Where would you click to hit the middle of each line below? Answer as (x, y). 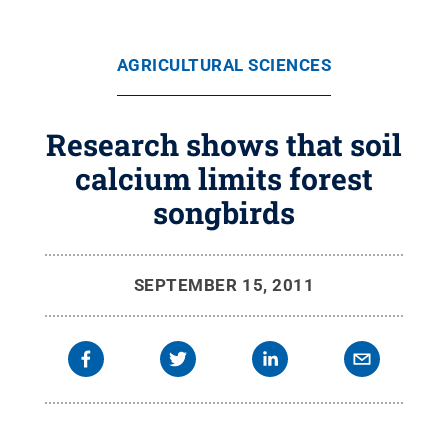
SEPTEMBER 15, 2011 (224, 285)
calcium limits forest (224, 178)
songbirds (224, 212)
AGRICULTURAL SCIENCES (224, 65)
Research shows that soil (224, 144)
